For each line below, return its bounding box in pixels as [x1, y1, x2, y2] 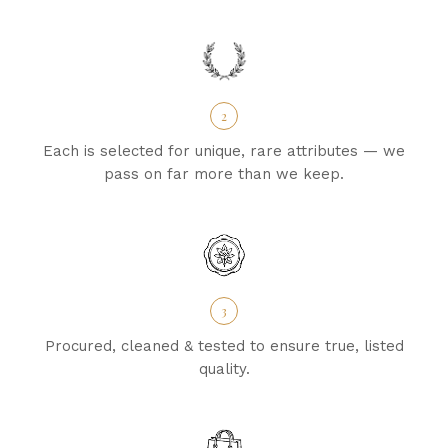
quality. [198, 359, 250, 378]
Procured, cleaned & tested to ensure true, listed [44, 336, 404, 355]
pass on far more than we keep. [104, 164, 344, 183]
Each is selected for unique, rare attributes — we [43, 141, 405, 160]
